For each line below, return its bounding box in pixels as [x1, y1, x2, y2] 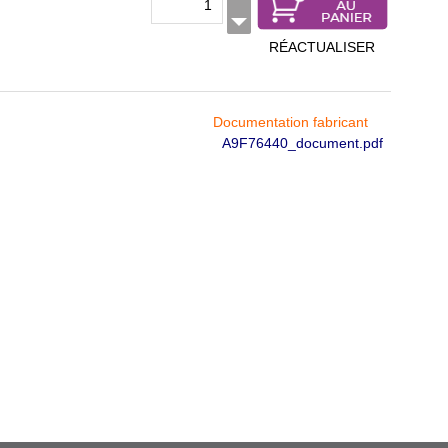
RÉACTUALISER [269, 39, 375, 55]
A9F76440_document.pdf [221, 135, 383, 151]
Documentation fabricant [212, 114, 368, 130]
